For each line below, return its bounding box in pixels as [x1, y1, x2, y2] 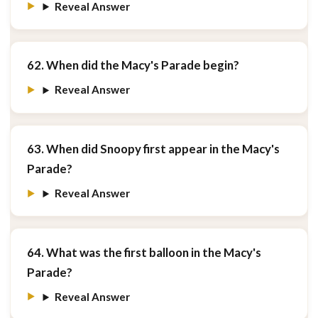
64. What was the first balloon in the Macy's [26, 244, 261, 260]
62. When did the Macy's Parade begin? [26, 57, 239, 73]
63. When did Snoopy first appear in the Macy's [26, 141, 280, 156]
